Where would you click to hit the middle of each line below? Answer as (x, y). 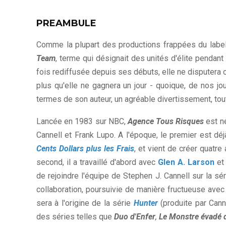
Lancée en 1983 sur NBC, (82, 122)
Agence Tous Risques (166, 122)
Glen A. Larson (186, 162)
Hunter (146, 203)
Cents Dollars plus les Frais (85, 149)
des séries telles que (75, 217)
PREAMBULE (66, 23)
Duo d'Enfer (135, 217)
